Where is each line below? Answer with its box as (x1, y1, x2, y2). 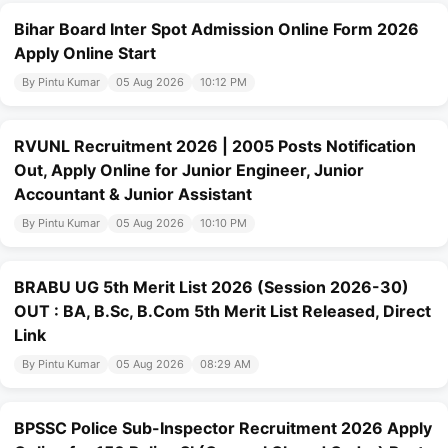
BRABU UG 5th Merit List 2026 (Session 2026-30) (14, 277, 409, 298)
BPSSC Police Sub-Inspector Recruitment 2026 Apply (14, 418, 432, 439)
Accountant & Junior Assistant (14, 184, 252, 205)
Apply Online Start (14, 43, 156, 64)
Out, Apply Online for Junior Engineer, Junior (14, 160, 364, 181)
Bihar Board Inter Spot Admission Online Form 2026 (14, 19, 419, 40)
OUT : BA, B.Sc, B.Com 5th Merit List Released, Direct (14, 301, 431, 322)
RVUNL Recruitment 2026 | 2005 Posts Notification (14, 136, 416, 157)
